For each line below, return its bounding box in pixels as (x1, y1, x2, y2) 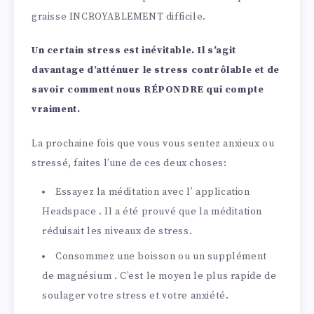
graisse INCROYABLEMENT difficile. (32, 10, 206, 23)
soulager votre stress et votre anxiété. (42, 289, 229, 302)
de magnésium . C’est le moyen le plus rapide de (42, 269, 277, 282)
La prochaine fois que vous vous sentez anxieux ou (32, 137, 275, 151)
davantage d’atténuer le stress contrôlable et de (32, 64, 280, 77)
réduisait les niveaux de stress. (42, 224, 193, 238)
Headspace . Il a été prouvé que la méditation (42, 205, 263, 218)
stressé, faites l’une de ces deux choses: (32, 157, 227, 170)
